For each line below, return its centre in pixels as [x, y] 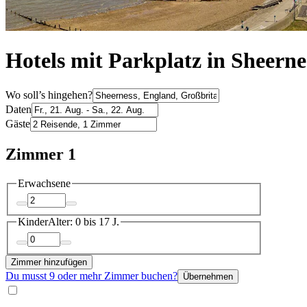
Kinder [33, 222]
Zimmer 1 [41, 154]
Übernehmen [208, 276]
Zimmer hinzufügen [49, 262]
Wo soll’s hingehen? [49, 95]
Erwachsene [44, 183]
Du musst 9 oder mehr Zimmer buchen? [91, 275]
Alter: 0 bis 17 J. [84, 222]
